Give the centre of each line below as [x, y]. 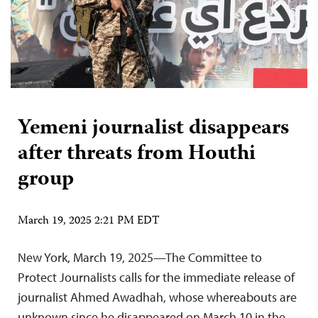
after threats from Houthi [137, 154]
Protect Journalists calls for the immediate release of [156, 277]
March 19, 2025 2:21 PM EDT [89, 221]
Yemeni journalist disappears [153, 128]
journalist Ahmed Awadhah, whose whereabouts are [157, 297]
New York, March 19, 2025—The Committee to [140, 257]
